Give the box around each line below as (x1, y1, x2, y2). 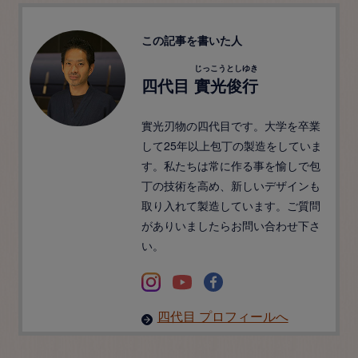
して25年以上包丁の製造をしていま (141, 137, 322, 153)
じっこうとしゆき (193, 62, 258, 74)
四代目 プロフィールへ (157, 306, 288, 325)
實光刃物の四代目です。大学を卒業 (141, 117, 320, 133)
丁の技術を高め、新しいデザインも (141, 177, 320, 193)
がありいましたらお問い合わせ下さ (141, 217, 320, 233)
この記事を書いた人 (141, 31, 242, 48)
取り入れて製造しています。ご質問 (141, 197, 320, 213)
